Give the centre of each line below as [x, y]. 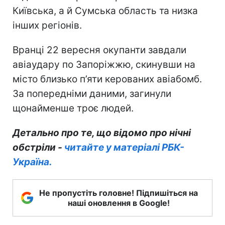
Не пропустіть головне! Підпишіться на [119, 193]
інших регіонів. [47, 26]
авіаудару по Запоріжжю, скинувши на [104, 65]
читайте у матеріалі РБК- [124, 148]
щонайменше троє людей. [73, 108]
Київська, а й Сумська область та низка [105, 11]
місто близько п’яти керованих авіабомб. [107, 79]
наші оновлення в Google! [119, 203]
